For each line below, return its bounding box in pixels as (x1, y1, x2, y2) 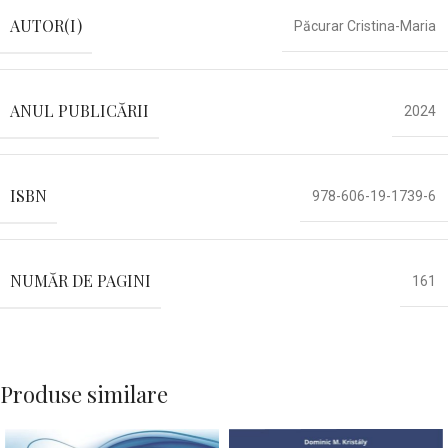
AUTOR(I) (10, 15, 82, 37)
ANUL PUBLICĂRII (10, 100, 149, 122)
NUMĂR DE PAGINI (10, 270, 151, 292)
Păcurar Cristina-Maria (294, 18, 436, 35)
